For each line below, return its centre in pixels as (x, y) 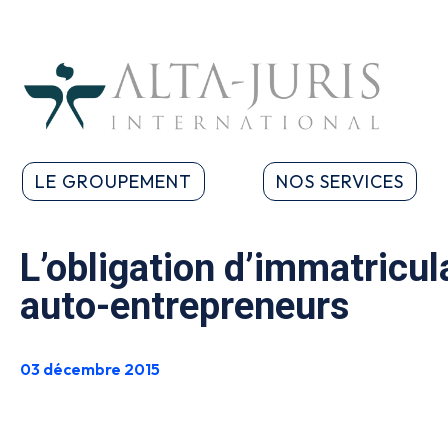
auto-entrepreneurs (184, 306)
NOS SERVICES (339, 181)
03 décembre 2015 (90, 369)
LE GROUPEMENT (113, 181)
